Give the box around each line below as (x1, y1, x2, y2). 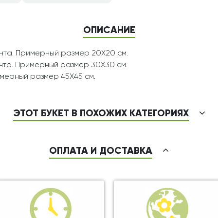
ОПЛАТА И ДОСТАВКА (49, 146, 152, 157)
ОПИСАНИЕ (83, 26, 135, 36)
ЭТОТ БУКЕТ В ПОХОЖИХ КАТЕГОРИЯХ (13, 109, 189, 119)
